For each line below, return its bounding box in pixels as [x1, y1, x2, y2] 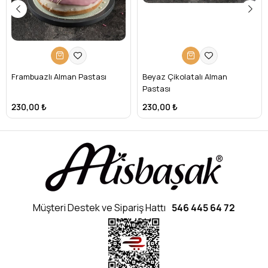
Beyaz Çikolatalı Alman [142, 71, 227, 82]
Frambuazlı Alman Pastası [11, 71, 106, 82]
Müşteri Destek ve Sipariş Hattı [33, 200, 166, 214]
